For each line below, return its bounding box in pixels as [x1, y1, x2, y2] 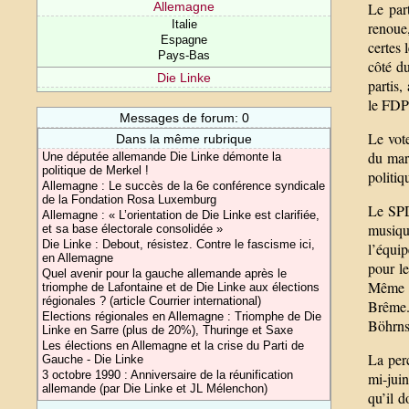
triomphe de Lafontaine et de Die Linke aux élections [42, 280, 320, 294]
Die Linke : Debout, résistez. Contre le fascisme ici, [42, 237, 316, 251]
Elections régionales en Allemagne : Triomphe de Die [42, 309, 322, 323]
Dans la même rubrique [116, 131, 253, 146]
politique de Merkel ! [42, 163, 150, 177]
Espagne [161, 33, 208, 47]
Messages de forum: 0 [119, 110, 249, 125]
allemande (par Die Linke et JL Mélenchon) [42, 382, 268, 395]
